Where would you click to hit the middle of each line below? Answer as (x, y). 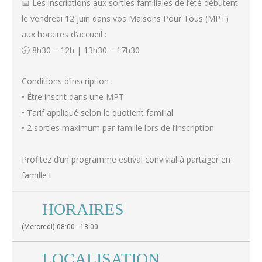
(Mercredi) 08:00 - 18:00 (60, 227)
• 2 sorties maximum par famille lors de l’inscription (118, 128)
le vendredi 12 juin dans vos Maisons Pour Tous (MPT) (125, 18)
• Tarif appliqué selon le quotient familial (97, 112)
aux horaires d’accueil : (64, 34)
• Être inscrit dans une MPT (73, 96)
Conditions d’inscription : (67, 81)
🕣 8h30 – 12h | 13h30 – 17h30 (81, 50)
